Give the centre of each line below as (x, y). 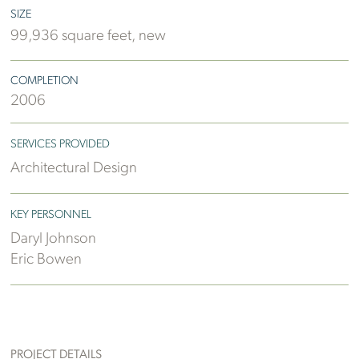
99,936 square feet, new (89, 36)
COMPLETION (45, 82)
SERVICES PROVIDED (61, 145)
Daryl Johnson (54, 240)
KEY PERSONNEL (51, 215)
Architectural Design (74, 169)
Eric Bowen (46, 260)
